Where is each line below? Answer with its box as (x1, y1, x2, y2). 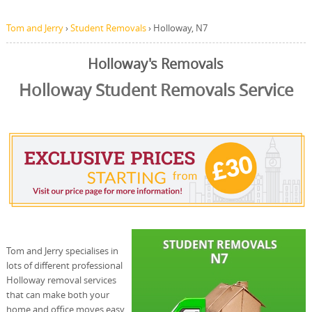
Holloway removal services (6, 274, 116, 287)
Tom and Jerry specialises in (6, 244, 118, 258)
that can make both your (6, 288, 109, 302)
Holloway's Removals (88, 55, 224, 73)
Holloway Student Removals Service (18, 79, 293, 101)
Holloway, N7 (153, 22, 208, 34)
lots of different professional (6, 259, 123, 272)
